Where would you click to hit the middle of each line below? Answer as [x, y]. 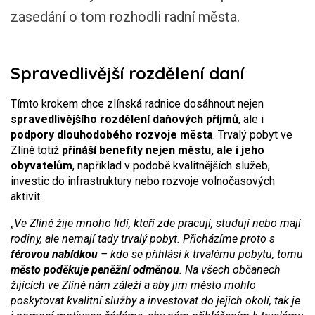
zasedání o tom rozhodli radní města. [125, 17]
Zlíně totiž [36, 150]
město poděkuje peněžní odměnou [95, 270]
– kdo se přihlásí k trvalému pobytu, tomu [200, 254]
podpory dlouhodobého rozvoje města [112, 135]
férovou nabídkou [54, 254]
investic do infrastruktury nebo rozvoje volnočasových [143, 181]
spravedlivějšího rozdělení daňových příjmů [124, 119]
